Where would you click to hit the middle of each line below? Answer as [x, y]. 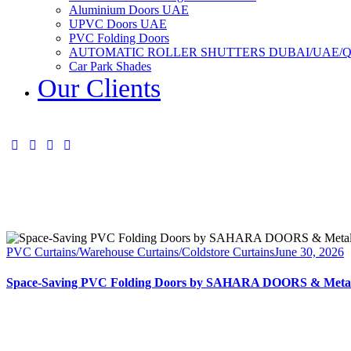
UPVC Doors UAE [118, 24]
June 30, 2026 [309, 251]
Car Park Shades [110, 66]
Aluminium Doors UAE [129, 10]
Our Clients [99, 88]
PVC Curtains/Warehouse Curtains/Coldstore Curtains [140, 251]
